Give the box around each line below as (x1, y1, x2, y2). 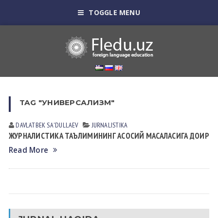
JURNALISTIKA (91, 121, 128, 129)
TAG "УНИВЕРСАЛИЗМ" (19, 98, 115, 107)
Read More (8, 145, 49, 155)
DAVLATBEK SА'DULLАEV (16, 121, 78, 129)
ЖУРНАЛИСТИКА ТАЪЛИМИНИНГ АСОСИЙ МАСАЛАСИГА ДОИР (8, 130, 209, 141)
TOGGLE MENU (89, 8, 140, 17)
